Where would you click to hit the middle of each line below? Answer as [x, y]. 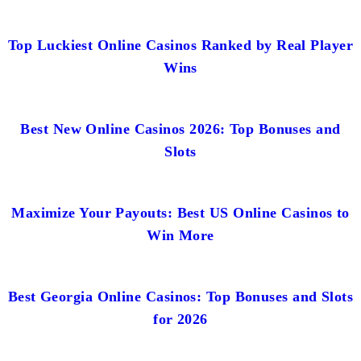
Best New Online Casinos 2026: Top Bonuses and [180, 129]
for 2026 [180, 319]
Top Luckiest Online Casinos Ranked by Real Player [180, 45]
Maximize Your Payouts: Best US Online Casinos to [180, 212]
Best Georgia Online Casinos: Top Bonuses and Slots [180, 296]
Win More [180, 235]
